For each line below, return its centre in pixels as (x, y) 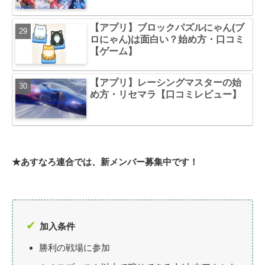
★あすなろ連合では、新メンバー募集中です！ (105, 161)
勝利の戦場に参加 (74, 247)
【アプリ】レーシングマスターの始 (166, 82)
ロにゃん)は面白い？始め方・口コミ (167, 40)
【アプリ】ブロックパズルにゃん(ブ (167, 28)
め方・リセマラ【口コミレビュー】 (166, 94)
